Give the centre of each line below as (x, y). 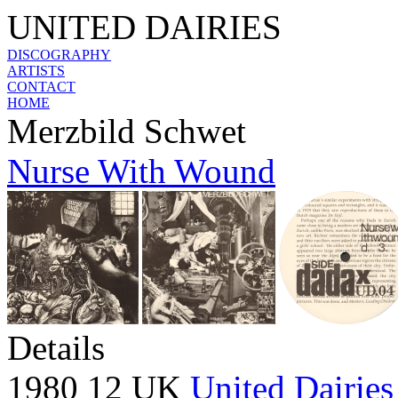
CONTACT (41, 87)
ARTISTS (36, 71)
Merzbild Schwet (127, 131)
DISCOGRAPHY (59, 55)
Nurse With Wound (141, 171)
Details (56, 348)
